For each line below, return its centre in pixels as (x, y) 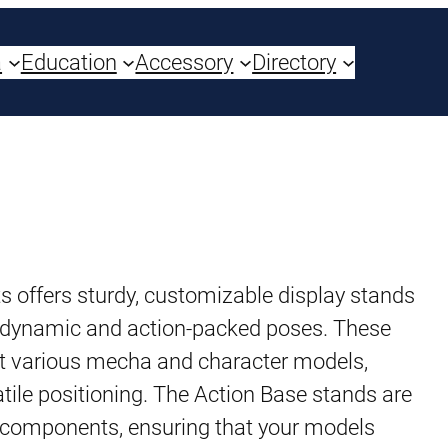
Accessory (184, 62)
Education (68, 62)
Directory (294, 62)
